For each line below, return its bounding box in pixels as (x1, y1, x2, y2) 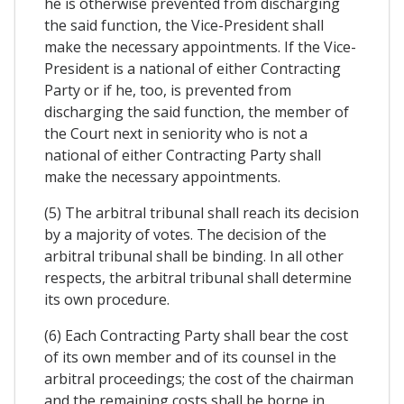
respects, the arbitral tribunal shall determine (44, 268, 352, 289)
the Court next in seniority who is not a (44, 124, 308, 144)
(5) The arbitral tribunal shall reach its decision (44, 203, 359, 224)
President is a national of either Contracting (44, 59, 341, 79)
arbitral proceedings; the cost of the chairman (44, 369, 353, 390)
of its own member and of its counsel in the (44, 347, 336, 368)
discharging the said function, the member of (44, 102, 349, 123)
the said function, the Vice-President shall (44, 15, 324, 36)
